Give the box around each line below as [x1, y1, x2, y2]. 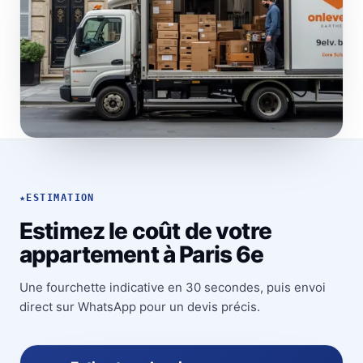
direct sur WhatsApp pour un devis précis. [19, 299, 260, 315]
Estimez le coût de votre [19, 217, 271, 246]
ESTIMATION [26, 192, 95, 204]
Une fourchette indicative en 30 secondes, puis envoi [19, 280, 326, 296]
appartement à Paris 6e [19, 241, 264, 269]
